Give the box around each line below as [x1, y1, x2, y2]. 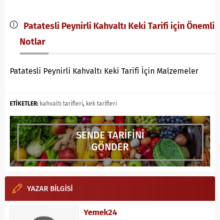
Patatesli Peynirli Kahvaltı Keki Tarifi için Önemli [20, 21, 215, 31]
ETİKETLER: [10, 100, 38, 107]
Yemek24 [83, 207, 117, 218]
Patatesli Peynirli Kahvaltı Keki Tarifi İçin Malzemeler [10, 66, 198, 76]
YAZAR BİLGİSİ [27, 184, 73, 193]
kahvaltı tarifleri [40, 100, 83, 107]
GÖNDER [91, 141, 129, 153]
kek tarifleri [86, 100, 117, 107]
